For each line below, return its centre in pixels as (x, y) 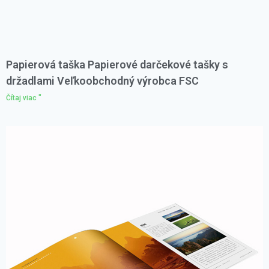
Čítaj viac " (24, 98)
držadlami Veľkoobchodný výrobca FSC (102, 81)
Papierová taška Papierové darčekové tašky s (117, 65)
